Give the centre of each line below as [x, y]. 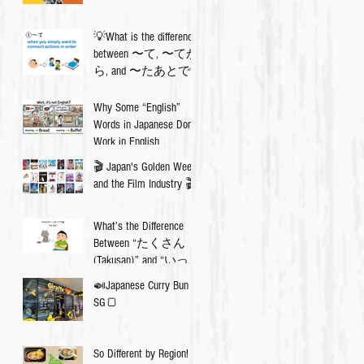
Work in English [126, 142]
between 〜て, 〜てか [146, 54]
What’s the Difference [139, 226]
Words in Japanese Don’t [146, 125]
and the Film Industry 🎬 [144, 184]
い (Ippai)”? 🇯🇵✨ [138, 277]
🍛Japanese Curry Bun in [146, 286]
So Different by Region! [141, 354]
